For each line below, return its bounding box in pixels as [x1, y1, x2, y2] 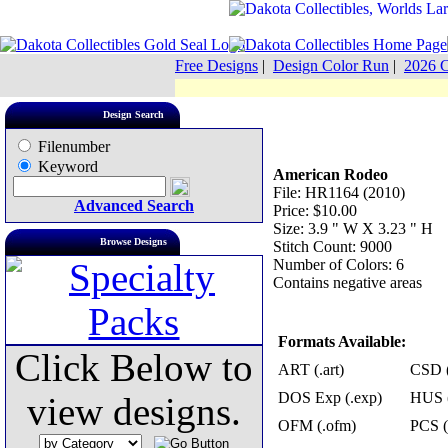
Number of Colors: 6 [273, 256, 404, 273]
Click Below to [15, 347, 253, 389]
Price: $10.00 [273, 202, 357, 219]
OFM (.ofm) [278, 417, 356, 434]
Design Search [103, 109, 165, 120]
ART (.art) [278, 361, 344, 378]
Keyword [34, 158, 98, 175]
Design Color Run [273, 57, 389, 74]
